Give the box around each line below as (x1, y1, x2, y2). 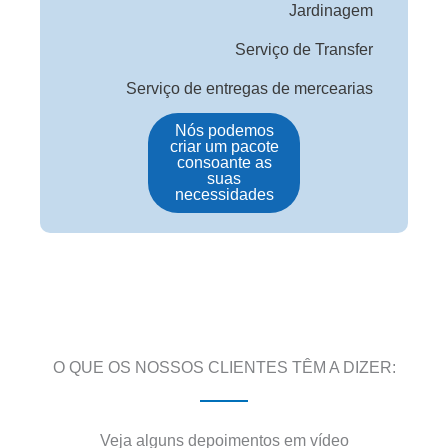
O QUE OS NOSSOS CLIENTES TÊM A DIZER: (52, 358, 396, 376)
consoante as (176, 153, 272, 171)
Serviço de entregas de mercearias (126, 79, 373, 97)
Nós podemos (174, 121, 274, 139)
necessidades (174, 185, 274, 203)
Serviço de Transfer (235, 40, 373, 58)
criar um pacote (169, 137, 279, 155)
